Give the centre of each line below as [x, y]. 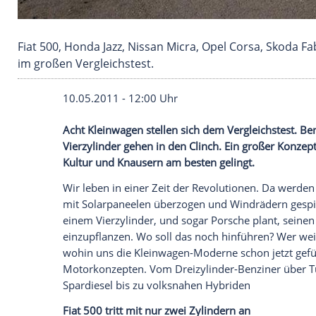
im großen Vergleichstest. [103, 206]
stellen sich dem [223, 286]
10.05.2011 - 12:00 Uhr [145, 248]
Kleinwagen [139, 286]
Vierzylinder [111, 305]
